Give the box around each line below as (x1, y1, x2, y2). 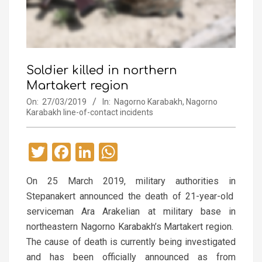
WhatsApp (118, 141, 202, 164)
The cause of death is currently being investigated (26, 236, 236, 248)
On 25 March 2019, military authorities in (26, 175, 236, 187)
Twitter (47, 141, 105, 164)
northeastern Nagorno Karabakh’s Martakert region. (26, 221, 236, 233)
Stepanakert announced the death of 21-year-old (26, 191, 236, 202)
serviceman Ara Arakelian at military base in (26, 206, 236, 218)
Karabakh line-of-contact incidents (26, 108, 153, 118)
